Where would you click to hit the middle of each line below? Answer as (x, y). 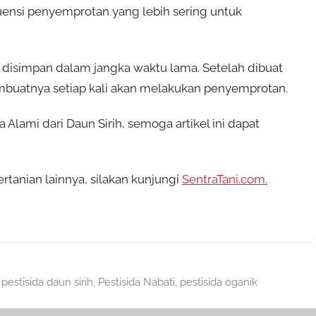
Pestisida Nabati (136, 282)
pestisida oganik (218, 282)
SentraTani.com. (225, 179)
